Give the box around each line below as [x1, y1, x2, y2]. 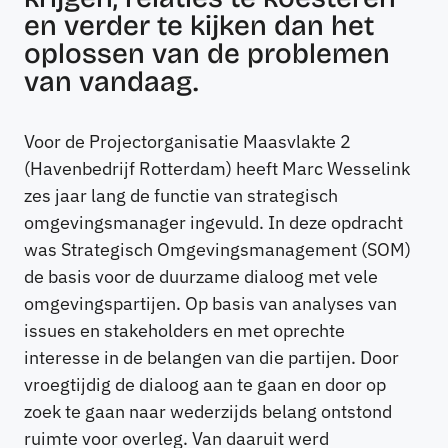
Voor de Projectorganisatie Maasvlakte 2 [24, 130, 351, 154]
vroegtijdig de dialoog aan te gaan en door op [24, 373, 386, 397]
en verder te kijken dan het [24, 9, 374, 44]
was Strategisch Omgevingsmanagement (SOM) [24, 238, 411, 262]
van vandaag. [24, 65, 198, 100]
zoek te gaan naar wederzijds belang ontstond [24, 400, 392, 424]
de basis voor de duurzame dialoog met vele [24, 265, 378, 289]
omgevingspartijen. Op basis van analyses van [24, 292, 397, 316]
